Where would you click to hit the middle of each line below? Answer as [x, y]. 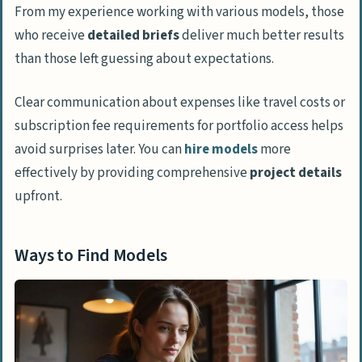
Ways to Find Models [91, 255]
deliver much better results [262, 35]
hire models [221, 149]
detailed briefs [133, 35]
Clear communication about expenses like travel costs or [180, 102]
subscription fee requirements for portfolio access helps [179, 126]
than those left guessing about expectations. [144, 59]
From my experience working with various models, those [179, 12]
